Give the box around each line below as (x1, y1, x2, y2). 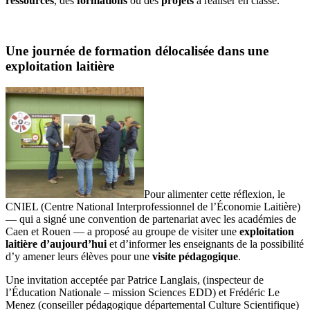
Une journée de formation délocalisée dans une (6, 43, 268, 58)
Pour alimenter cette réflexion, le (144, 188, 285, 200)
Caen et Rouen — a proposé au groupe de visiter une (6, 225, 239, 237)
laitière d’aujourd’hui (6, 237, 107, 250)
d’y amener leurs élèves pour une (6, 250, 152, 262)
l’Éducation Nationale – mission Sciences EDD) (6, 286, 216, 298)
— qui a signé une (6, 212, 88, 225)
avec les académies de (198, 212, 296, 225)
